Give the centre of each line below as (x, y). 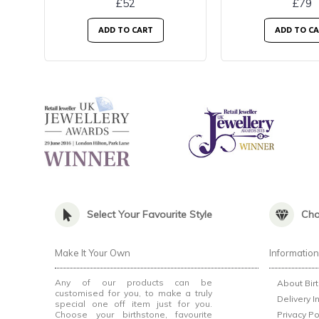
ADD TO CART (125, 30)
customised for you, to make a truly (134, 293)
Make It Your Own (93, 253)
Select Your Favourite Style (150, 215)
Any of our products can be (134, 283)
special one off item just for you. (134, 304)
